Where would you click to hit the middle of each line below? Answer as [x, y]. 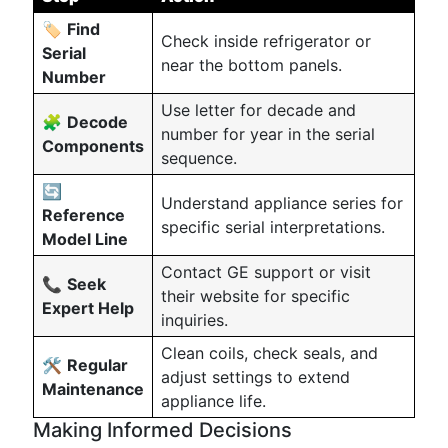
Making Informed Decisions [162, 430]
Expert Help [88, 308]
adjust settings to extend [255, 377]
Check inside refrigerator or [266, 41]
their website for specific [255, 296]
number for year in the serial [268, 134]
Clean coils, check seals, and [269, 353]
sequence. [199, 158]
